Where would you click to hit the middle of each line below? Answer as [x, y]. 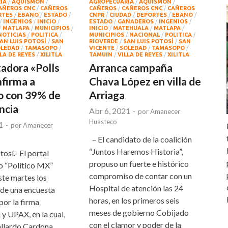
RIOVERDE [104, 41]
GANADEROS [136, 22]
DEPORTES [152, 15]
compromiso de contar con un [141, 176]
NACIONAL [145, 35]
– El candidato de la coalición [141, 139]
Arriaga [107, 95]
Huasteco [103, 122]
